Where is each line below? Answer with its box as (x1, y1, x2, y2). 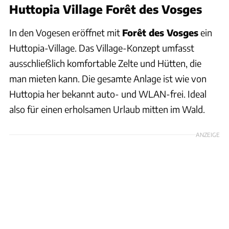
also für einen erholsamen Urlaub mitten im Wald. (9, 103, 205, 115)
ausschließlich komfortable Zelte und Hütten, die (9, 57, 201, 69)
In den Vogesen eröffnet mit (9, 26, 122, 38)
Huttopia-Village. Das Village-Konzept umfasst (9, 41, 194, 54)
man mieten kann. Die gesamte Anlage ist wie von (9, 72, 207, 84)
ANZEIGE (196, 130, 220, 138)
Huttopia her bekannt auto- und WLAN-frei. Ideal (9, 87, 207, 100)
